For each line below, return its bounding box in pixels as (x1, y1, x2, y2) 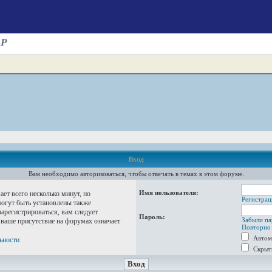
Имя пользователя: (139, 189, 199, 196)
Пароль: (139, 213, 165, 220)
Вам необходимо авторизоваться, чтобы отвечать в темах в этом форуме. (28, 170, 244, 177)
